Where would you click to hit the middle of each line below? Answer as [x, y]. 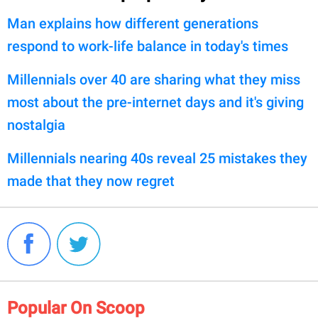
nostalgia [36, 125]
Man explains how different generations [133, 23]
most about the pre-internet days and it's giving [155, 102]
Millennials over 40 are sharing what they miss [154, 79]
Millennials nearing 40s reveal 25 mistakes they [157, 158]
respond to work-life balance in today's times [148, 46]
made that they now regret [91, 181]
